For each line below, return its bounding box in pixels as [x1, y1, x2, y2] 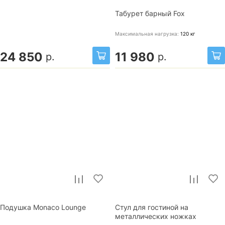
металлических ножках [115, 212, 196, 220]
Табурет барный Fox [115, 9, 185, 18]
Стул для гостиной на [115, 203, 188, 211]
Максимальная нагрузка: [115, 30, 180, 37]
